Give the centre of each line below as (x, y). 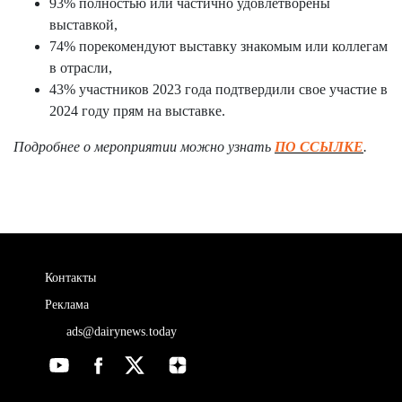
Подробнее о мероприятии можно (119, 147)
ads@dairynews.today (120, 332)
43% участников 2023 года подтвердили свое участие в (218, 89)
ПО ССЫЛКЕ (319, 147)
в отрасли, (81, 68)
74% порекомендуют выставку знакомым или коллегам (218, 46)
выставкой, (83, 25)
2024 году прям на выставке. (137, 111)
